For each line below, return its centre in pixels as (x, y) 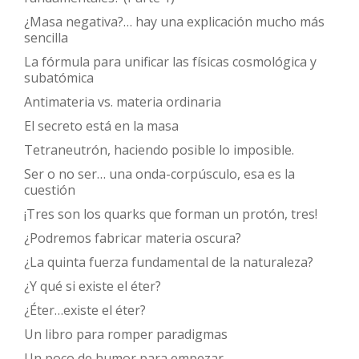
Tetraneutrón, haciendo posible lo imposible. (159, 149)
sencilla (46, 37)
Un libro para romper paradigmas (126, 334)
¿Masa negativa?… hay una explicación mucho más (174, 21)
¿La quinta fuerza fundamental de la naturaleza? (169, 262)
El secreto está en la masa (101, 125)
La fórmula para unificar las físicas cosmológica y (170, 61)
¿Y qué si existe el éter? (93, 286)
